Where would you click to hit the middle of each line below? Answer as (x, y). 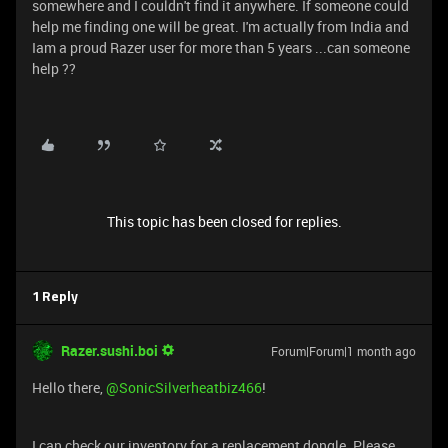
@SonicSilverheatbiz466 (184, 387)
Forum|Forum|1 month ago (343, 351)
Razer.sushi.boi (109, 350)
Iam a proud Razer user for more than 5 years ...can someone (221, 47)
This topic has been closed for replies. (224, 221)
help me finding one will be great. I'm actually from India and (220, 26)
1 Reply (55, 297)
